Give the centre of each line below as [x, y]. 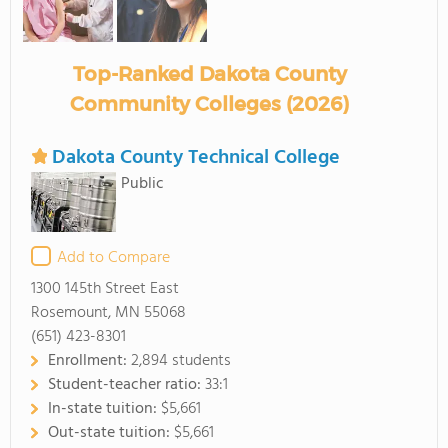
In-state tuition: [104, 409]
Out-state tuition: [111, 433]
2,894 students [181, 361]
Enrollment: [89, 361]
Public [142, 184]
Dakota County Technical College [196, 158]
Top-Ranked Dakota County [209, 74]
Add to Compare [113, 258]
